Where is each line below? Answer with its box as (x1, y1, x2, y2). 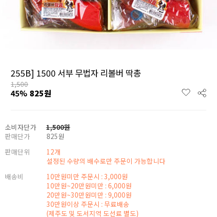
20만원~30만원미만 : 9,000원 (46, 190, 132, 200)
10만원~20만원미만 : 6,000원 (46, 181, 132, 190)
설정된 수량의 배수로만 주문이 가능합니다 (46, 156, 166, 166)
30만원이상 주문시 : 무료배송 (46, 199, 129, 209)
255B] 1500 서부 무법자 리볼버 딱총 (11, 67, 141, 79)
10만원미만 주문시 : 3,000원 (46, 171, 128, 181)
